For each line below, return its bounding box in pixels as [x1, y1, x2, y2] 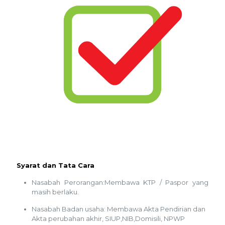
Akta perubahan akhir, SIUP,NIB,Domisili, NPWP [32, 214, 185, 222]
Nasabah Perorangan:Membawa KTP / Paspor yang [32, 178, 208, 186]
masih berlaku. [32, 187, 79, 196]
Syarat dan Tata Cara [17, 161, 94, 169]
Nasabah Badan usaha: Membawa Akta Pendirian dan [32, 204, 205, 213]
